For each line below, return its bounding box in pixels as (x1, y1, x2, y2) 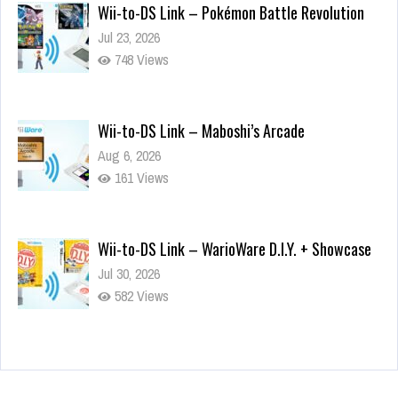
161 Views (111, 168, 169, 188)
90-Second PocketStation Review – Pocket (98, 355, 359, 379)
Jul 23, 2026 (98, 28, 160, 48)
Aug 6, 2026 (98, 146, 161, 166)
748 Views (111, 50, 169, 70)
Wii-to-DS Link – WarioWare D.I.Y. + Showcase (98, 237, 371, 261)
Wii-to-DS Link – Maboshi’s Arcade (98, 119, 305, 143)
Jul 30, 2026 (98, 264, 160, 284)
